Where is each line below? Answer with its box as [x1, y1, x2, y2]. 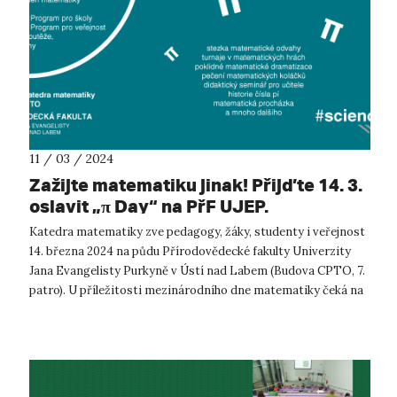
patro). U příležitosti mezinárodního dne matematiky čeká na [29, 282, 363, 298]
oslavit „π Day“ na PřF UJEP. [29, 194, 269, 217]
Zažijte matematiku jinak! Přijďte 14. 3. [29, 173, 362, 196]
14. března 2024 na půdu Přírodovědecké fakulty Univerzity [29, 243, 351, 259]
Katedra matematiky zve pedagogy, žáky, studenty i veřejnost [29, 223, 365, 239]
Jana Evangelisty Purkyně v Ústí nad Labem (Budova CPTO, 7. [29, 262, 365, 278]
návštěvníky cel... [29, 301, 121, 317]
